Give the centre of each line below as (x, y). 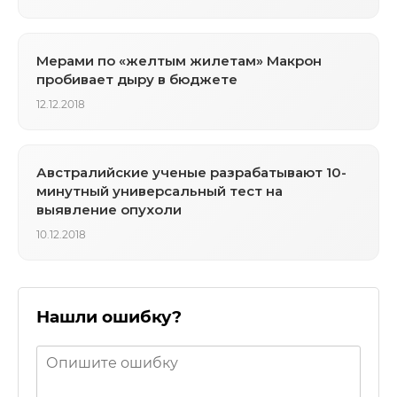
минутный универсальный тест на (160, 191)
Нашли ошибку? (109, 316)
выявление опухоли (109, 209)
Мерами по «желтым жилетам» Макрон (179, 60)
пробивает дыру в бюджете (137, 79)
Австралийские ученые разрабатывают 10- (191, 172)
